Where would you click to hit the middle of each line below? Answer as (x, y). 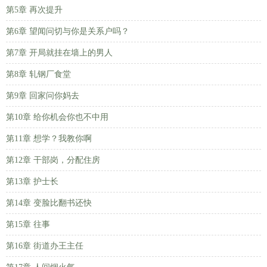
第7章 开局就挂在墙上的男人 (59, 53)
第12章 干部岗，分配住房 (53, 160)
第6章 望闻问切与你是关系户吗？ (68, 31)
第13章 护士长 (32, 181)
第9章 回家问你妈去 (43, 96)
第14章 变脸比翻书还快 (49, 203)
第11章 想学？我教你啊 (49, 139)
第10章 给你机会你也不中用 (57, 117)
